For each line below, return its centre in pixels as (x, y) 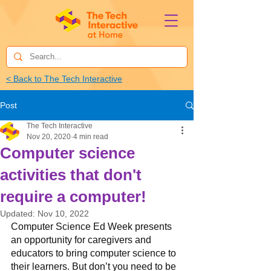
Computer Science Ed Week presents (93, 227)
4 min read (91, 137)
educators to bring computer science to (95, 253)
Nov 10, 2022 (63, 214)
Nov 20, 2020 (49, 137)
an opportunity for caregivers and (82, 240)
